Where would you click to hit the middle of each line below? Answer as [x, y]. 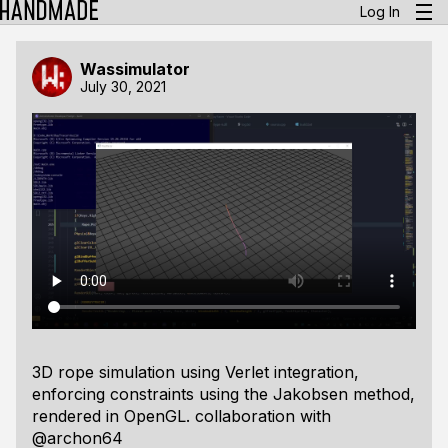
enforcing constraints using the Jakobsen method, [223, 394]
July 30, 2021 [123, 86]
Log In [380, 11]
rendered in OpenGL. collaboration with [181, 416]
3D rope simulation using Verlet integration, [195, 372]
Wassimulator [135, 68]
